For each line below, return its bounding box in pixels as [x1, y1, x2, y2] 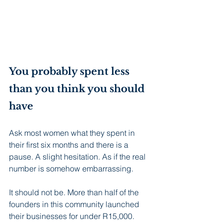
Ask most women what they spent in [9, 128, 137, 138]
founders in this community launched [9, 199, 141, 210]
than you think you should [9, 83, 147, 95]
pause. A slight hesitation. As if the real [9, 152, 148, 162]
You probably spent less [9, 65, 132, 78]
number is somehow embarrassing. [9, 164, 133, 174]
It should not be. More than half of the [9, 187, 141, 198]
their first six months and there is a [9, 140, 130, 150]
